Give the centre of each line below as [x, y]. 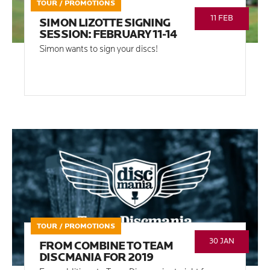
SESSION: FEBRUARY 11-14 [108, 36]
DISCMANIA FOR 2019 [96, 258]
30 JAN [221, 241]
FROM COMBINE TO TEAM [106, 246]
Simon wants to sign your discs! [99, 50]
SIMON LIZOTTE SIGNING [105, 24]
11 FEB [221, 19]
